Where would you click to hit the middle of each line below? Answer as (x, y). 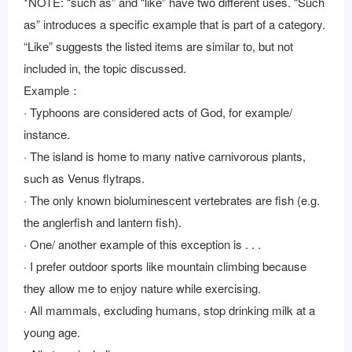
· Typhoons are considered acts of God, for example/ (158, 112)
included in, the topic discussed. (105, 68)
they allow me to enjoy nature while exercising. (142, 288)
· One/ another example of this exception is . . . (142, 244)
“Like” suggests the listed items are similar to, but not (158, 46)
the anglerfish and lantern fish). (103, 222)
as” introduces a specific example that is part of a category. (174, 24)
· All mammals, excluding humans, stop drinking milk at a (169, 310)
